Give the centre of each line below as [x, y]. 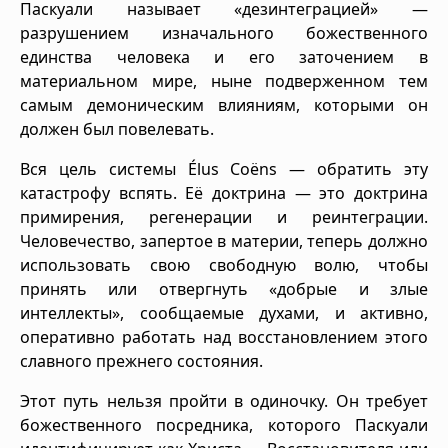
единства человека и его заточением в [224, 56]
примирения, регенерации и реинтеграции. [224, 216]
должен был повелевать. [117, 128]
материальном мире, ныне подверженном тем [224, 80]
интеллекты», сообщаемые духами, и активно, [224, 312]
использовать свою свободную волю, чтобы [224, 264]
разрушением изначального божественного [224, 32]
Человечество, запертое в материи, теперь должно [224, 240]
